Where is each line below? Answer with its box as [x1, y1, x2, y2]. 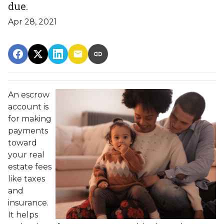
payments [8, 126, 48, 136]
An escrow [8, 90, 49, 100]
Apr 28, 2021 [8, 17, 57, 27]
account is [8, 102, 48, 112]
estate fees [8, 162, 51, 172]
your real [8, 150, 44, 160]
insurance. [8, 198, 48, 208]
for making [8, 114, 51, 124]
